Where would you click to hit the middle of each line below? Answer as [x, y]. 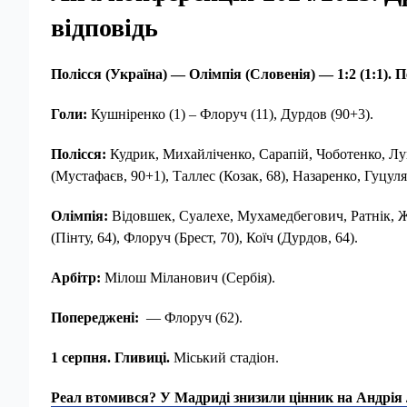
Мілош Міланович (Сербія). [188, 278]
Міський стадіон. [224, 357]
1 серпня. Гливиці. [110, 357]
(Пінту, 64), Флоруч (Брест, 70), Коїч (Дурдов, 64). [204, 238]
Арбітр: [76, 278]
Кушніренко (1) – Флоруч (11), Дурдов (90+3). [232, 114]
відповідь [104, 28]
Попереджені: [95, 318]
